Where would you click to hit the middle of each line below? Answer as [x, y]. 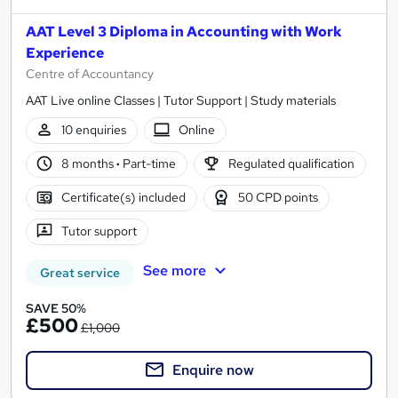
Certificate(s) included [123, 198]
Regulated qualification [292, 164]
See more [174, 271]
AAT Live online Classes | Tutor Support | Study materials [181, 100]
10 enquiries [93, 130]
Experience [65, 52]
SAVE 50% [56, 308]
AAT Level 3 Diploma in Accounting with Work [184, 31]
